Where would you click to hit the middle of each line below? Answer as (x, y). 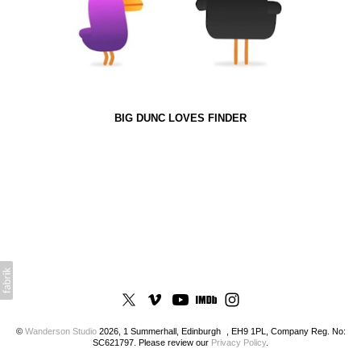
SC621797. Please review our (152, 342)
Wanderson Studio (60, 331)
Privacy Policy (239, 342)
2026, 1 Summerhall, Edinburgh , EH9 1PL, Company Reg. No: (221, 331)
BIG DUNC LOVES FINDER (180, 118)
